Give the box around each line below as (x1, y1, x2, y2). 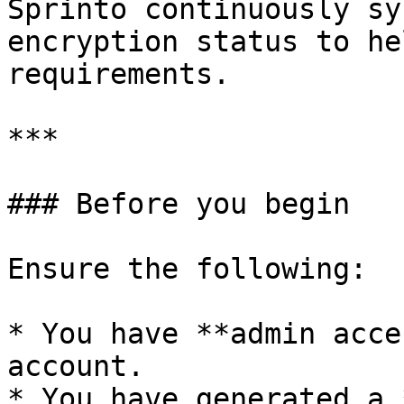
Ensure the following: (7, 252, 367, 285)
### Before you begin (7, 188, 350, 220)
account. (7, 350, 144, 382)
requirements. (7, 58, 230, 90)
